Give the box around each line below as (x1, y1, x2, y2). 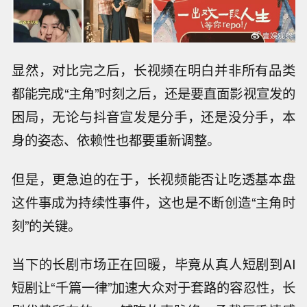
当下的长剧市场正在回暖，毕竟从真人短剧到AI (12, 254, 295, 274)
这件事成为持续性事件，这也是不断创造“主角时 (12, 192, 295, 212)
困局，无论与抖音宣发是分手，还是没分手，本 (12, 106, 295, 126)
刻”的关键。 (12, 215, 82, 235)
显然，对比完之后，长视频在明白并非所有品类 (12, 60, 295, 79)
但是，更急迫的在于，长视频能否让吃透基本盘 (12, 169, 295, 188)
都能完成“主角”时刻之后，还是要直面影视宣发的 (12, 83, 295, 103)
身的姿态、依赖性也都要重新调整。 (12, 130, 221, 149)
